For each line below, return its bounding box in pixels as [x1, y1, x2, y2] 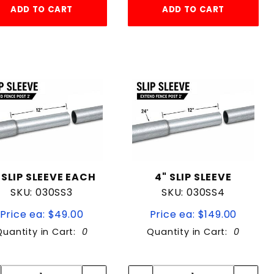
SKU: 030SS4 [161, 185, 225, 199]
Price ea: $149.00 [149, 207, 237, 221]
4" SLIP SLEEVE [155, 169, 232, 184]
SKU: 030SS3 [10, 185, 73, 199]
